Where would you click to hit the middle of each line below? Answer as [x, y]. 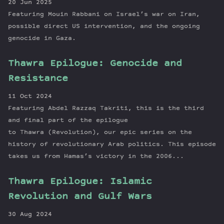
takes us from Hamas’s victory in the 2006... [96, 156]
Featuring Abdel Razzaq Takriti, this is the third [106, 108]
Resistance [38, 79]
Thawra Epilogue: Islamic [80, 182]
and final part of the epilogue [68, 120]
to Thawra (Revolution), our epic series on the [100, 132]
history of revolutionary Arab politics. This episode [112, 144]
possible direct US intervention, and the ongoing [104, 26]
